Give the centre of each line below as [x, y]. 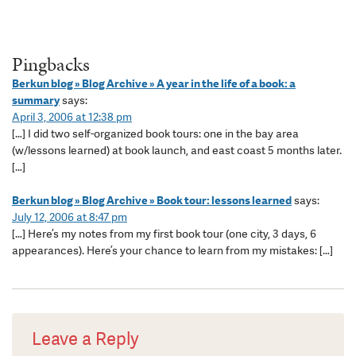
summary [36, 101]
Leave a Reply [85, 339]
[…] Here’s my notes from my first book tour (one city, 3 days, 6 [164, 234]
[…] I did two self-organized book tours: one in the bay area [155, 134]
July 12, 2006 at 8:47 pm [70, 217]
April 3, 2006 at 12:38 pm [72, 117]
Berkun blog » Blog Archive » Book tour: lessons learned [152, 201]
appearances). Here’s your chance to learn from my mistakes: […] [172, 251]
